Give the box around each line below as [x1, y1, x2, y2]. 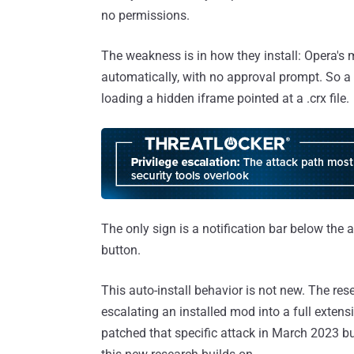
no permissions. [101, 8, 190, 24]
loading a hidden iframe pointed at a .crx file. [101, 91, 349, 107]
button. [101, 243, 141, 258]
